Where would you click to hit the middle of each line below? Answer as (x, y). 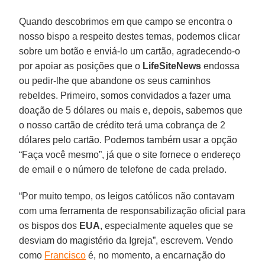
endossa (221, 66)
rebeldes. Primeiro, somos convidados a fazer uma (125, 95)
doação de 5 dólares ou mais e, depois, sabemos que (131, 110)
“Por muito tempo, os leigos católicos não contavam (127, 196)
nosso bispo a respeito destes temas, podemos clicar (130, 36)
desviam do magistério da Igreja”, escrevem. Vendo (126, 240)
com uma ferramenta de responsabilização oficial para (132, 211)
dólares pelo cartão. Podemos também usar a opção (128, 140)
